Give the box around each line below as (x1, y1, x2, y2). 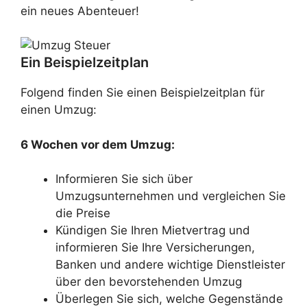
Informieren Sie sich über (56, 172, 193, 186)
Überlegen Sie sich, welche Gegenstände (56, 292, 283, 306)
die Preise (56, 206, 110, 220)
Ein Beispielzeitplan (21, 54, 149, 71)
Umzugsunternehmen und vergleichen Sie (56, 189, 286, 203)
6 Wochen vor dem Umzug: (21, 137, 175, 151)
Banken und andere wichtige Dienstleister (56, 258, 285, 271)
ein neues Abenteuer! (21, 3, 139, 18)
